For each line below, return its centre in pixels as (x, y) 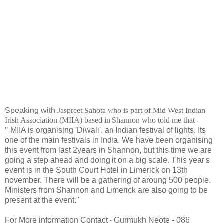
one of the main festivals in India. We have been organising (109, 140)
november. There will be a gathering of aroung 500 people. (108, 180)
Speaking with (31, 110)
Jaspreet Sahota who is (94, 110)
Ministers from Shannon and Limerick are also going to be (106, 190)
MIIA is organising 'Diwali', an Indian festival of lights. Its (108, 130)
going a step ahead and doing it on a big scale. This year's (107, 160)
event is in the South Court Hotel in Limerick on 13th (96, 170)
